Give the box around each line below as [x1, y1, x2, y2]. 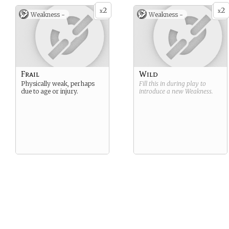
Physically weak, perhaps [21, 80, 95, 87]
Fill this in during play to [139, 80, 206, 87]
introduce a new [139, 87, 185, 95]
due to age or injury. [21, 87, 78, 95]
